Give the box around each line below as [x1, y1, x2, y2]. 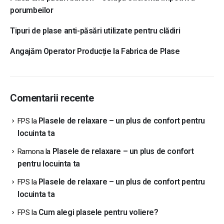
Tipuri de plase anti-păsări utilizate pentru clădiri [10, 25, 180, 35]
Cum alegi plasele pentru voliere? [38, 207, 158, 217]
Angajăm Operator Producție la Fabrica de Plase [10, 46, 180, 56]
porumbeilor [10, 5, 53, 15]
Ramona [17, 147, 44, 156]
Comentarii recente [10, 91, 93, 104]
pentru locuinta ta [17, 159, 80, 169]
